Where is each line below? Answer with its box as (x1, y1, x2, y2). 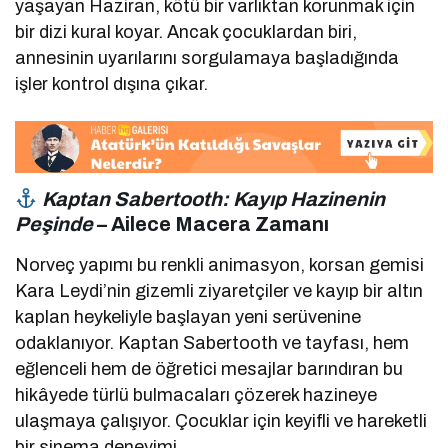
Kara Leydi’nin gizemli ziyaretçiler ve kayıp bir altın (15, 281, 424, 302)
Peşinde (15, 213, 93, 236)
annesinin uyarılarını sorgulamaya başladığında (15, 47, 400, 68)
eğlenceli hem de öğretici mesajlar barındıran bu (15, 359, 404, 380)
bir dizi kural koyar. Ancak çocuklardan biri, (15, 21, 358, 42)
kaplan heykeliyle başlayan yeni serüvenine (15, 307, 362, 328)
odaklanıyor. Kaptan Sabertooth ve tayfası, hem (15, 333, 410, 354)
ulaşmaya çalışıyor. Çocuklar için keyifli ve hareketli (15, 411, 428, 432)
